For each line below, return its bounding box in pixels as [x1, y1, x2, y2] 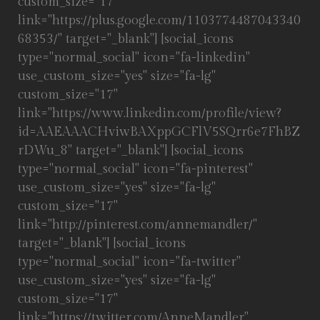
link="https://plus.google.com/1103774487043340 [18, 13, 301, 28]
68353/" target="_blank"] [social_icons [18, 31, 234, 46]
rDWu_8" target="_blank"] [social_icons [18, 143, 244, 158]
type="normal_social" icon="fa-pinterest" [18, 161, 253, 176]
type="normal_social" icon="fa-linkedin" [18, 50, 250, 65]
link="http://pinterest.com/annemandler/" [18, 217, 257, 232]
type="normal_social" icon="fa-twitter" [18, 254, 241, 269]
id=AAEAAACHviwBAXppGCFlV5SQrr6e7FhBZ [18, 124, 300, 139]
